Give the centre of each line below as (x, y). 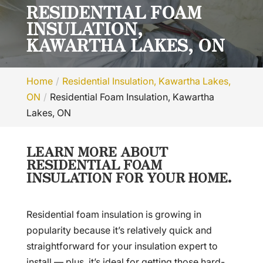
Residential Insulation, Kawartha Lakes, (146, 81)
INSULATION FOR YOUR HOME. (129, 177)
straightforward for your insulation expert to (122, 246)
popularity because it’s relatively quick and (119, 230)
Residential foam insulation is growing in (114, 214)
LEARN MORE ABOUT (97, 151)
